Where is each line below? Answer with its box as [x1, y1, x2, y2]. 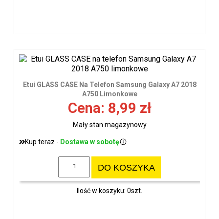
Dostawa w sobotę [60, 137, 119, 146]
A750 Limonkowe [82, 89, 137, 98]
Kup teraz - [25, 137, 60, 146]
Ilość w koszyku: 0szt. [77, 187, 142, 195]
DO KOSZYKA [97, 162, 155, 173]
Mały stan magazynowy [72, 120, 147, 129]
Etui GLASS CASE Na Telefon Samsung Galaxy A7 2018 [22, 80, 197, 88]
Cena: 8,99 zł [67, 99, 152, 116]
